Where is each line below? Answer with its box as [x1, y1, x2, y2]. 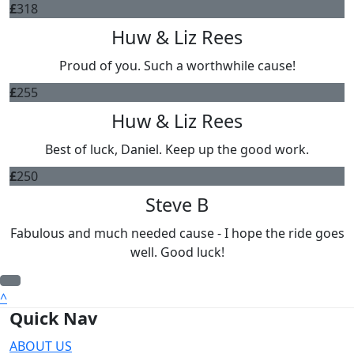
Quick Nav [9, 307, 97, 330]
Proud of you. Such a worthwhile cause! [58, 57, 296, 74]
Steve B [145, 192, 209, 217]
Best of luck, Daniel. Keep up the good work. [45, 141, 309, 158]
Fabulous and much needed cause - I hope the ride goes [9, 224, 345, 242]
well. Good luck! [130, 243, 224, 261]
